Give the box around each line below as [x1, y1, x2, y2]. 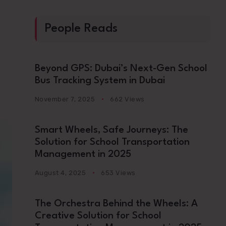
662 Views [110, 95, 145, 103]
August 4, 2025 [34, 169, 86, 177]
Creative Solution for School [34, 211, 161, 221]
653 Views [101, 169, 136, 177]
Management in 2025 [34, 149, 131, 159]
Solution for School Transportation [34, 137, 190, 147]
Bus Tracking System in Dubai [34, 76, 165, 86]
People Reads [44, 23, 118, 35]
